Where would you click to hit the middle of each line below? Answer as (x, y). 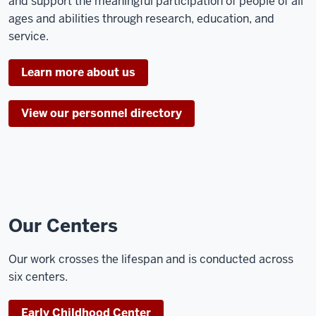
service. (29, 37)
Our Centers (63, 225)
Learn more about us (78, 73)
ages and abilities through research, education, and (141, 19)
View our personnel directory (102, 114)
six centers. (38, 276)
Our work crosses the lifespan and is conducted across (151, 259)
